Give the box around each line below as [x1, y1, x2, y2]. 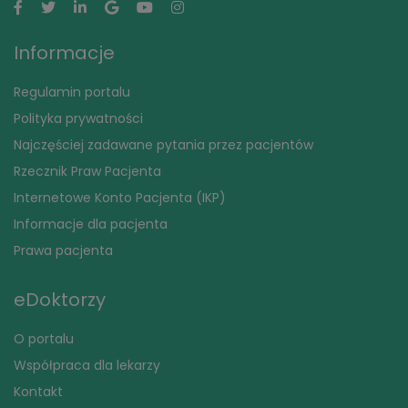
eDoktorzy [14, 287, 106, 313]
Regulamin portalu [14, 83, 130, 102]
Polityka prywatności [14, 109, 143, 128]
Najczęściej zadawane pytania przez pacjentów [14, 136, 313, 155]
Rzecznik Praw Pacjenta [14, 162, 161, 181]
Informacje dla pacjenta [14, 215, 168, 234]
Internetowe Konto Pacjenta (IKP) [14, 189, 226, 208]
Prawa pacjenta [14, 241, 113, 260]
